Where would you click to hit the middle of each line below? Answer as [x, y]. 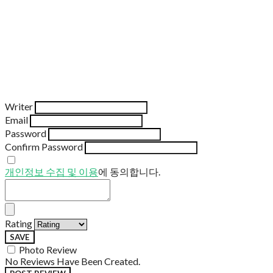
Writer [19, 106]
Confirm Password [44, 146]
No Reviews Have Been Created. [73, 261]
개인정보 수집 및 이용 [51, 171]
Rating [19, 223]
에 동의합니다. [129, 171]
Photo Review [48, 249]
